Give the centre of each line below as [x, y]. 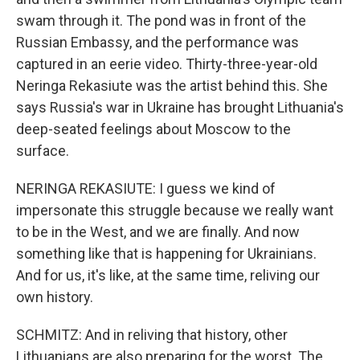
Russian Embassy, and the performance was [157, 42]
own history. [55, 297]
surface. [43, 151]
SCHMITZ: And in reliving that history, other [152, 335]
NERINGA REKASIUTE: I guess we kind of [146, 188]
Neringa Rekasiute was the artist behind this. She [172, 86]
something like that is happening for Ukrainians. [166, 254]
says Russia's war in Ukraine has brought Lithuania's [180, 107]
